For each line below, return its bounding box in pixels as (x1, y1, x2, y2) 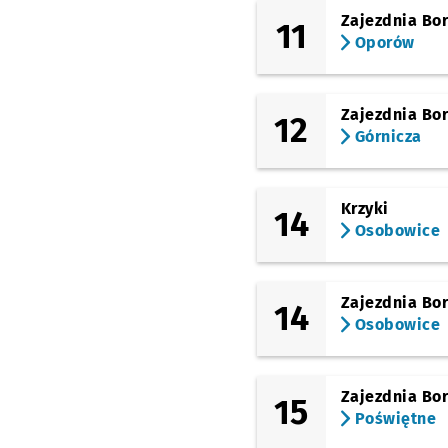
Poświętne (350, 409, 437, 428)
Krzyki (340, 199, 389, 218)
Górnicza (350, 127, 422, 146)
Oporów (350, 33, 415, 52)
